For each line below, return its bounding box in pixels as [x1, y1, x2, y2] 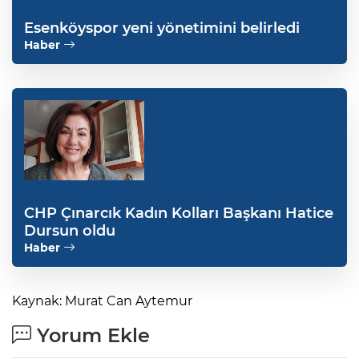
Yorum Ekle [31, 323, 150, 347]
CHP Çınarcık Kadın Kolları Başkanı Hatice [24, 204, 333, 222]
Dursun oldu [24, 221, 115, 240]
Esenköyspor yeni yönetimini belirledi [24, 18, 300, 37]
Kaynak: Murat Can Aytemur [12, 292, 192, 309]
